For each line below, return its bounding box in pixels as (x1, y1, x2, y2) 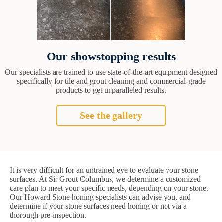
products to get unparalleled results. (56, 86, 166, 95)
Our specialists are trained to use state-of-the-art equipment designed (5, 68, 217, 77)
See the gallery (80, 110, 142, 121)
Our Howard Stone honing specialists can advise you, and (10, 193, 191, 202)
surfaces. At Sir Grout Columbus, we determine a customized (10, 175, 201, 184)
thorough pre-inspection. (10, 211, 86, 220)
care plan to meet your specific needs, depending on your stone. (10, 184, 208, 193)
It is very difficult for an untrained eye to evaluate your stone (10, 166, 198, 175)
